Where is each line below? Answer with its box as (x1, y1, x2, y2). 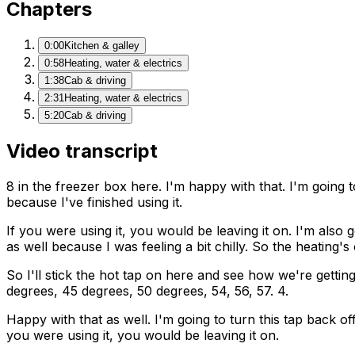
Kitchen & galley (64, 39, 139, 52)
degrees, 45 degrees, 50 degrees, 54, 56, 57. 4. (6, 282, 288, 299)
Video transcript (6, 139, 158, 162)
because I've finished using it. (6, 193, 182, 210)
